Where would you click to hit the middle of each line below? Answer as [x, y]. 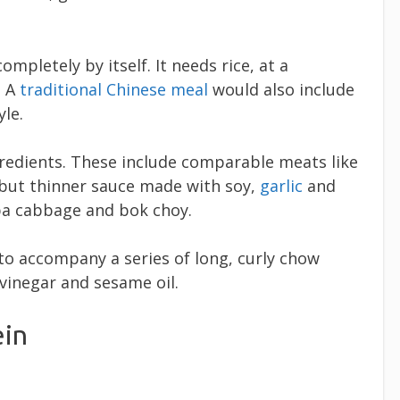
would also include [281, 90]
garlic [281, 186]
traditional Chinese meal [114, 90]
